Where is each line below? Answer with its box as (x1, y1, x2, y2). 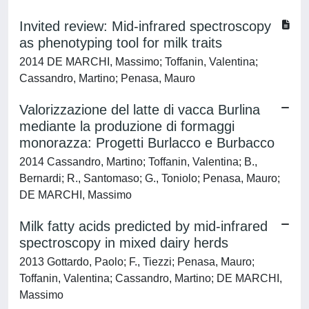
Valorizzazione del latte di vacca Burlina (19, 102, 260, 117)
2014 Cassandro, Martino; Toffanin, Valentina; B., (19, 156, 257, 168)
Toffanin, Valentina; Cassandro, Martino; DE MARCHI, (19, 272, 282, 284)
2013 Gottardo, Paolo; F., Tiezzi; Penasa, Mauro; (19, 256, 255, 268)
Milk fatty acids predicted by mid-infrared (19, 219, 268, 234)
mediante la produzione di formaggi (19, 119, 235, 134)
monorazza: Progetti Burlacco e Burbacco (19, 135, 275, 150)
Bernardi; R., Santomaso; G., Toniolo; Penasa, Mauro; (19, 172, 280, 184)
